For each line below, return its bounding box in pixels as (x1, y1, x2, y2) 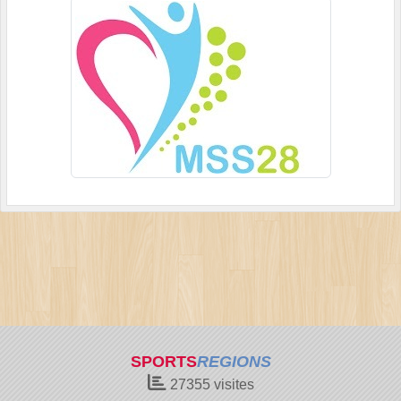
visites (209, 377, 254, 392)
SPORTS (130, 353, 197, 371)
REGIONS (196, 353, 271, 371)
